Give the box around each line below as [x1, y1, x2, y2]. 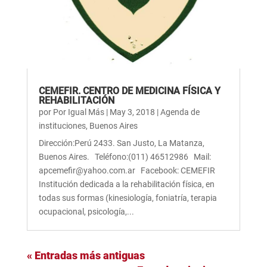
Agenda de [160, 107, 200, 117]
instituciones [38, 120, 86, 131]
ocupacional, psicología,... [38, 206, 134, 216]
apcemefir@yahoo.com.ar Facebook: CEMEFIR [38, 165, 222, 175]
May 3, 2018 [109, 107, 155, 117]
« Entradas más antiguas [26, 249, 145, 262]
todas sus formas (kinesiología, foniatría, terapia [38, 193, 217, 203]
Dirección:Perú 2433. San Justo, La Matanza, [38, 138, 204, 148]
